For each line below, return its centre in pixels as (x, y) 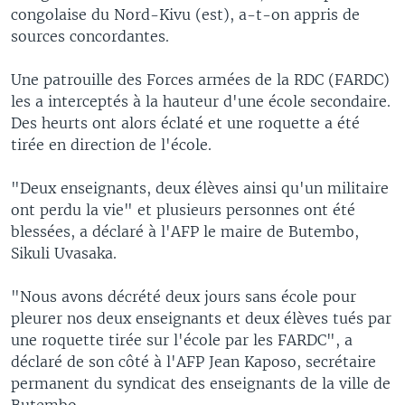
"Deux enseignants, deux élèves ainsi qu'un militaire (200, 188)
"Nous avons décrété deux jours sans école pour (184, 296)
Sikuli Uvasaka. (64, 253)
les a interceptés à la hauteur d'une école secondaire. (201, 101)
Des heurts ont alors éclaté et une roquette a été (185, 122)
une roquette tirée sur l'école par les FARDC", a (182, 339)
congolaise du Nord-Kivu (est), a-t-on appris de (185, 14)
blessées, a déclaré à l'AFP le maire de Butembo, (185, 231)
